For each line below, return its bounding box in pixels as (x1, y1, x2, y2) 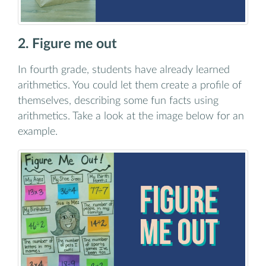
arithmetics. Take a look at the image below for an (18, 110, 244, 121)
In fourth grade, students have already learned (18, 64, 230, 75)
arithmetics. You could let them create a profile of (18, 80, 242, 90)
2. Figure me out (18, 37, 117, 51)
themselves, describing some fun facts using (18, 95, 218, 106)
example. (18, 126, 58, 137)
